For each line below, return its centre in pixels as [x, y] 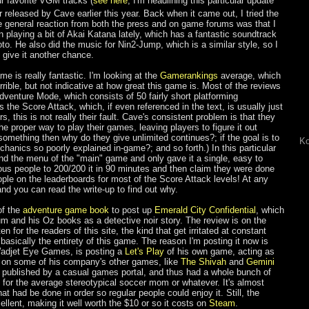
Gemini [260, 262]
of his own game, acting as [219, 252]
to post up [132, 210]
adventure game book [66, 210]
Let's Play [144, 252]
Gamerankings [189, 76]
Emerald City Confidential [205, 210]
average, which [249, 76]
